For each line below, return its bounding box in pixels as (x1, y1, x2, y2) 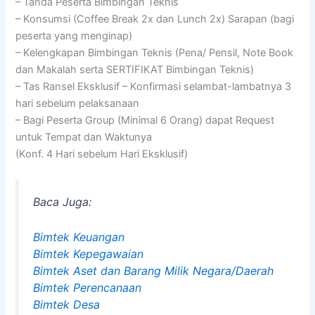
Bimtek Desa (33, 297, 101, 312)
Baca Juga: (33, 195, 92, 210)
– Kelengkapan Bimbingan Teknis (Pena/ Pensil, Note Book (15, 46, 294, 60)
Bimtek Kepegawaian (33, 247, 144, 262)
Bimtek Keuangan (33, 230, 125, 245)
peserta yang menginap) (15, 30, 133, 43)
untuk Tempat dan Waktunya (15, 131, 153, 144)
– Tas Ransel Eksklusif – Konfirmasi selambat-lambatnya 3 (15, 80, 292, 94)
